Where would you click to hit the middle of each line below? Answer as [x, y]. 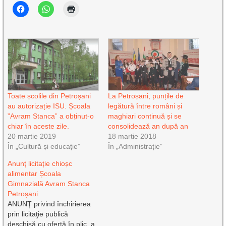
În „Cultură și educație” [44, 147]
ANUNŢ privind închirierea [49, 204]
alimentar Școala [35, 174]
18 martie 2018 [132, 136]
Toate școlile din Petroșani [49, 96]
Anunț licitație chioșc [40, 164]
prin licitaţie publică [38, 214]
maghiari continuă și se [145, 116]
